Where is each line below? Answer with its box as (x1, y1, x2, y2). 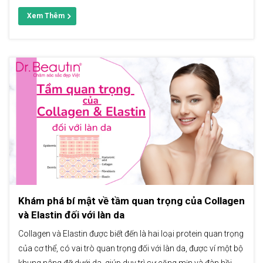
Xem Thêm (27, 11, 65, 20)
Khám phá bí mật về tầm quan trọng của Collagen (18, 195, 245, 207)
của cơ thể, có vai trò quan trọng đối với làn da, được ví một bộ (18, 244, 243, 254)
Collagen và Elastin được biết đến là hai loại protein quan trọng (18, 229, 244, 239)
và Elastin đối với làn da (18, 209, 124, 221)
